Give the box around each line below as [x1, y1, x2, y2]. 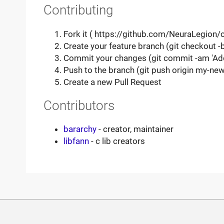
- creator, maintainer [96, 124, 173, 134]
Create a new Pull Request [63, 76, 161, 87]
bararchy [63, 124, 96, 134]
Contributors [43, 97, 114, 113]
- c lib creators [88, 136, 145, 146]
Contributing [43, 2, 113, 18]
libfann [63, 136, 89, 146]
